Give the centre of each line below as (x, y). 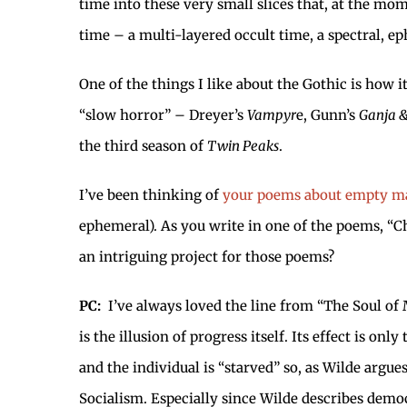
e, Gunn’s (328, 114)
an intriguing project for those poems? (207, 256)
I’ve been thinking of (151, 194)
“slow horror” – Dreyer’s (163, 114)
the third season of (143, 145)
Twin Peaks (243, 145)
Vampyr (272, 114)
